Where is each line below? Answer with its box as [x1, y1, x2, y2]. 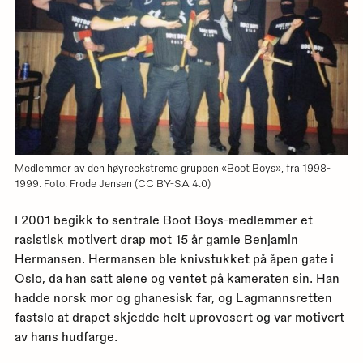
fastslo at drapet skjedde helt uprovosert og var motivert [14, 310, 344, 325]
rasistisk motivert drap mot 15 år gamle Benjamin [14, 232, 298, 247]
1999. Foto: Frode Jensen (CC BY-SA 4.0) [14, 176, 211, 189]
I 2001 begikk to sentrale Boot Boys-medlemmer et [14, 212, 313, 228]
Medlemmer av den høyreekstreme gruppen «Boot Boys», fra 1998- [14, 160, 331, 173]
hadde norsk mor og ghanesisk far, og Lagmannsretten [14, 290, 332, 305]
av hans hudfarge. [14, 329, 117, 344]
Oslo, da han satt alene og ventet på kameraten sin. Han [14, 271, 340, 286]
